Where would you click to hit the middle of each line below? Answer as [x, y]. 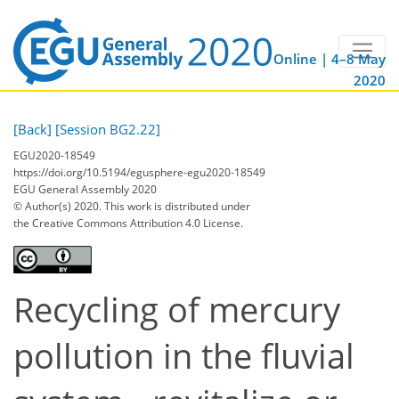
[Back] [33, 130]
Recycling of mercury [177, 309]
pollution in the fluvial [184, 355]
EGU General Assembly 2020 [85, 189]
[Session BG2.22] [108, 130]
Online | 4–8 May [330, 59]
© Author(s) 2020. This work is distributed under [132, 206]
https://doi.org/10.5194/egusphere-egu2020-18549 [139, 172]
